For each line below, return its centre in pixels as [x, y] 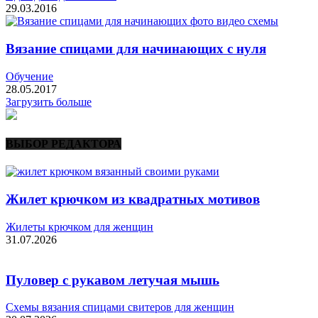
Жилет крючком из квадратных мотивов [133, 199]
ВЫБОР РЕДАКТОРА [64, 144]
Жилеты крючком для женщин [79, 226]
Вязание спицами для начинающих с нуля [136, 49]
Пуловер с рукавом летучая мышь [113, 280]
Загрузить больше [49, 102]
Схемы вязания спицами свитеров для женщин [120, 307]
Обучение [29, 76]
